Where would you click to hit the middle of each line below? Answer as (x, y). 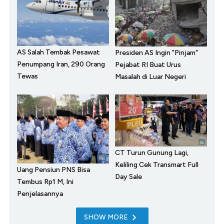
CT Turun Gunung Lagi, (152, 152)
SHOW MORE (106, 217)
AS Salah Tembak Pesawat (58, 52)
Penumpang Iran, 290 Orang (61, 64)
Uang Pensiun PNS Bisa (53, 169)
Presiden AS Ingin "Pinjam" (156, 52)
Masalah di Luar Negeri (150, 76)
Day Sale (128, 176)
